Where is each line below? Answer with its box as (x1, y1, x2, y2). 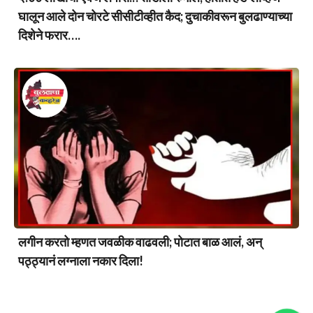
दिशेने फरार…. (18, 27, 80, 43)
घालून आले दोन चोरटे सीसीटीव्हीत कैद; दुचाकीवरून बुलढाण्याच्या (18, 8, 292, 24)
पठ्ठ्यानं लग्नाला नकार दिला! (18, 252, 143, 268)
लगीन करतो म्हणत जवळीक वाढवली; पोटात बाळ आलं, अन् (18, 233, 262, 249)
